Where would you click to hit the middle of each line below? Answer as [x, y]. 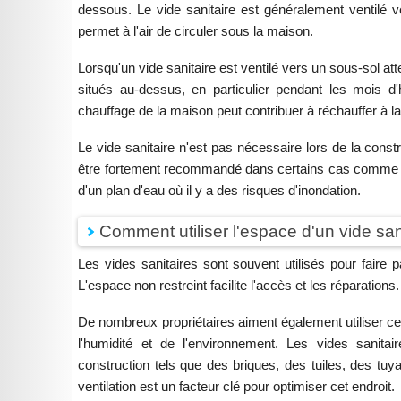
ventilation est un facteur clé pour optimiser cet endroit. [237, 386]
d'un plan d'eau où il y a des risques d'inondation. [220, 190]
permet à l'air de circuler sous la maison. [196, 31]
